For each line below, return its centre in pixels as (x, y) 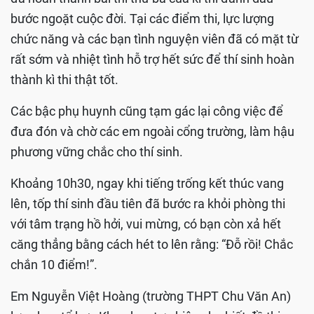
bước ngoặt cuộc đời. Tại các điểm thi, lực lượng (142, 19)
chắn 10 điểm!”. (54, 265)
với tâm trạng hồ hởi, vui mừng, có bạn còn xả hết (146, 224)
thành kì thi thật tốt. (64, 80)
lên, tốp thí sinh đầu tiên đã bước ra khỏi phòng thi (148, 204)
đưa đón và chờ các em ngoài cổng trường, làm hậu (152, 132)
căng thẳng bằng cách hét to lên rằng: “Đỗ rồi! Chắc (152, 245)
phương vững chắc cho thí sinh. (97, 152)
